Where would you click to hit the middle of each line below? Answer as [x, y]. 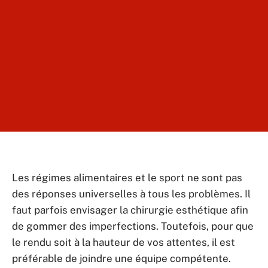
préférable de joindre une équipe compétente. [123, 258]
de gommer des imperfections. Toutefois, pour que [133, 226]
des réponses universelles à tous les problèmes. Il [131, 194]
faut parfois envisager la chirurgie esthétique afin [130, 210]
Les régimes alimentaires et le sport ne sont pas [127, 178]
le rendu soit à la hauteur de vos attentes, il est [124, 242]
